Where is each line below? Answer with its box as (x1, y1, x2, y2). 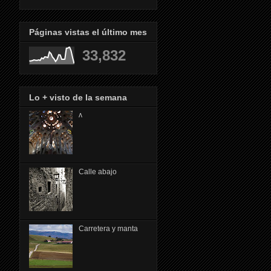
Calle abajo (78, 167, 117, 176)
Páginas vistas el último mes (29, 27, 147, 38)
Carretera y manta (78, 224, 138, 233)
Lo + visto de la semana (29, 92, 127, 102)
